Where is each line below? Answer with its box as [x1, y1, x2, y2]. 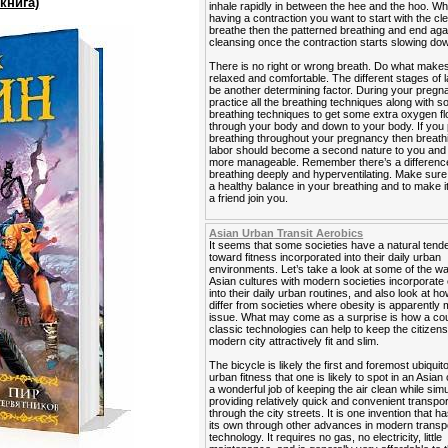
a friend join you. [209, 192, 289, 204]
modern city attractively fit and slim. [209, 335, 380, 347]
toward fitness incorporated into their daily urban [209, 251, 442, 263]
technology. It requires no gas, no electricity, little [209, 431, 443, 443]
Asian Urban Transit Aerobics [209, 227, 364, 239]
